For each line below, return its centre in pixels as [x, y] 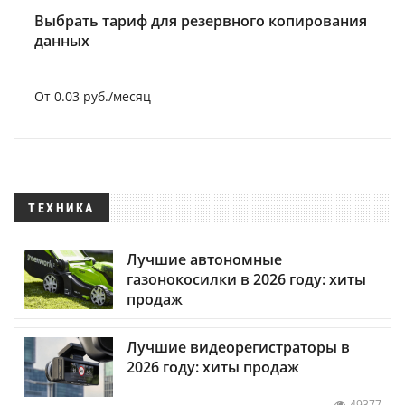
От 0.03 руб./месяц [93, 96]
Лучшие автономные [204, 260]
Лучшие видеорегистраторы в [238, 348]
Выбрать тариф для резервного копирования [201, 21]
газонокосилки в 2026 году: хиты [246, 280]
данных [62, 41]
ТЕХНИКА [61, 208]
